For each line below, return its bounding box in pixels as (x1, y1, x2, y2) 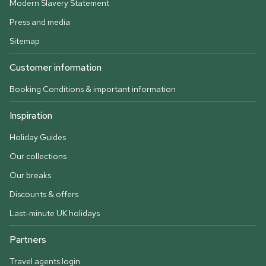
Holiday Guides (9, 132, 66, 143)
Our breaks (9, 170, 51, 181)
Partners (9, 233, 46, 246)
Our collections (9, 151, 66, 162)
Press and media (9, 17, 70, 28)
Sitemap (9, 36, 40, 47)
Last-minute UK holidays (9, 208, 100, 219)
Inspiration (9, 109, 52, 122)
